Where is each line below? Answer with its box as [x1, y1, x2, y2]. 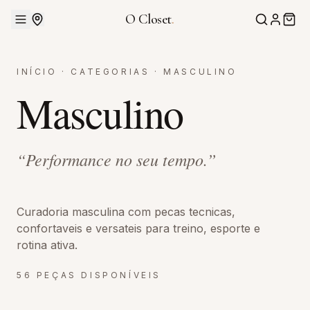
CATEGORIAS [71, 66, 150, 77]
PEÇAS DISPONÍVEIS [36, 270, 162, 280]
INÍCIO [17, 66, 57, 77]
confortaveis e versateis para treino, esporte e [17, 221, 260, 235]
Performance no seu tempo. [26, 148, 207, 170]
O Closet [125, 11, 172, 28]
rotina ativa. [17, 238, 77, 252]
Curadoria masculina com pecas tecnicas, [17, 205, 235, 219]
